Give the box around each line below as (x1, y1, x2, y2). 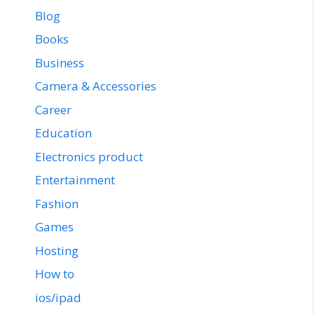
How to (35, 266, 74, 282)
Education (35, 125, 92, 142)
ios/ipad (35, 289, 81, 306)
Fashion (35, 195, 78, 212)
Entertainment (35, 172, 115, 189)
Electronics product (35, 148, 143, 165)
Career (35, 101, 71, 118)
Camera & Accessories (35, 78, 156, 95)
